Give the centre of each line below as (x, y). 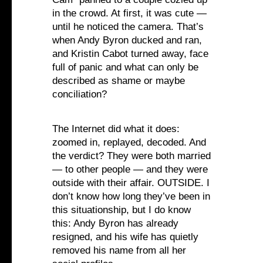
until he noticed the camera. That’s (128, 27)
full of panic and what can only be (125, 68)
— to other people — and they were (130, 170)
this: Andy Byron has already (115, 224)
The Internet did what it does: (116, 129)
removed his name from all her (119, 251)
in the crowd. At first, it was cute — (129, 14)
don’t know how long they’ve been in (131, 197)
